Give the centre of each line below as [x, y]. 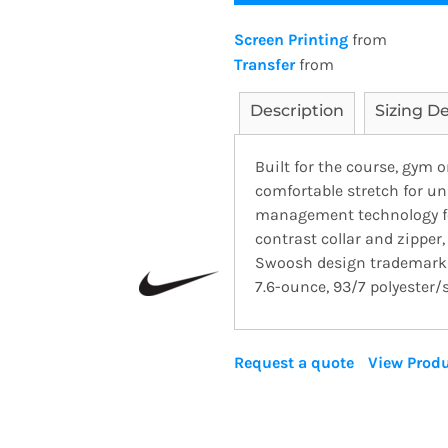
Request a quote [294, 362]
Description [297, 110]
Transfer [264, 64]
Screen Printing [291, 39]
